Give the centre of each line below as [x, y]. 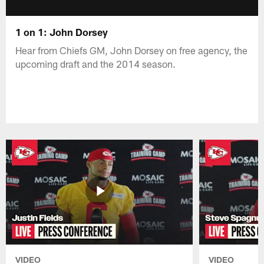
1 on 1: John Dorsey [62, 32]
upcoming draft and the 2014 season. [96, 63]
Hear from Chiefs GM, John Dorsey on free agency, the [132, 50]
